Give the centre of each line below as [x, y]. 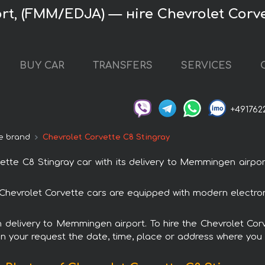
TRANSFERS [122, 66]
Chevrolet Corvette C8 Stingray [106, 138]
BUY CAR [42, 66]
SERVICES [206, 66]
